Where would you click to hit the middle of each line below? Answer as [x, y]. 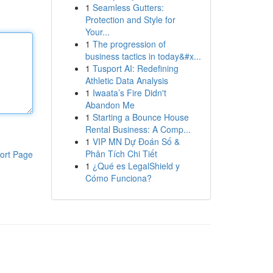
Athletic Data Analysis [126, 80]
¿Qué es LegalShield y [136, 166]
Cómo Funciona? [118, 178]
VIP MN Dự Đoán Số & [136, 141]
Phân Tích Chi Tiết [121, 154]
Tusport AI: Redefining [135, 68]
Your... [97, 32]
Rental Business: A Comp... [138, 129]
